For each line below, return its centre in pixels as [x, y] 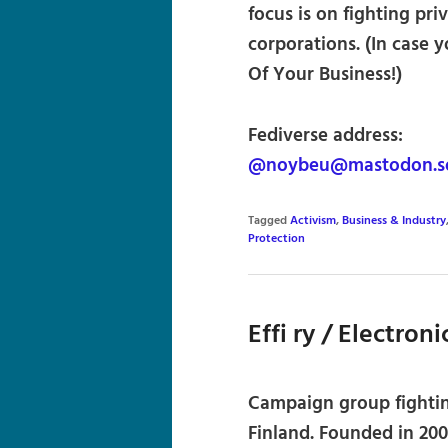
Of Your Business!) [325, 75]
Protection [276, 239]
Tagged [267, 221]
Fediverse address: [325, 136]
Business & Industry [394, 221]
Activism [313, 221]
